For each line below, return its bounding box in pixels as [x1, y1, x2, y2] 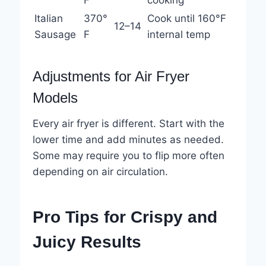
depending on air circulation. [32, 166, 168, 178]
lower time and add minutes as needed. [32, 134, 224, 146]
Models [32, 90, 78, 106]
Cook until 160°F [147, 12, 226, 25]
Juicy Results [32, 233, 141, 252]
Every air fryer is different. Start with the [32, 118, 224, 130]
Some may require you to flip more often [32, 150, 224, 162]
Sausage [34, 28, 76, 41]
